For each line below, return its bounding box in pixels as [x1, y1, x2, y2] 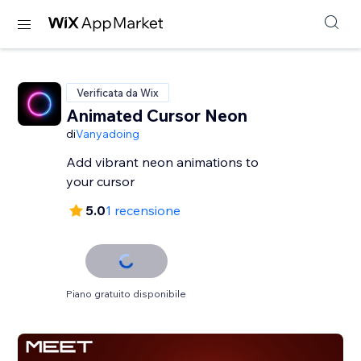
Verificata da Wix [77, 86, 160, 99]
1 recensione [106, 202, 181, 218]
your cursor [66, 173, 135, 189]
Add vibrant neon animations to [66, 154, 259, 170]
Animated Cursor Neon [66, 105, 248, 126]
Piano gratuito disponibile [66, 288, 187, 300]
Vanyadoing [76, 127, 140, 141]
